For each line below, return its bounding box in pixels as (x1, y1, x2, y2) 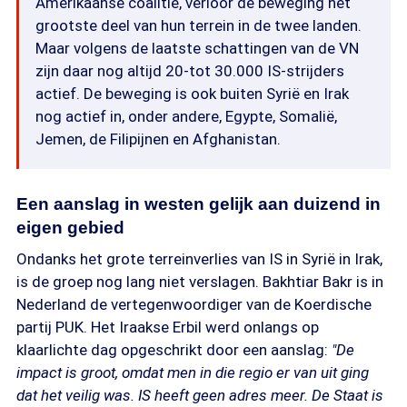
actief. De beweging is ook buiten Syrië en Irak (35, 84, 349, 103)
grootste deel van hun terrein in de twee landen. (35, 16, 362, 35)
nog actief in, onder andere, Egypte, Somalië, (35, 107, 337, 125)
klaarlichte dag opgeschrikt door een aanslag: (16, 341, 332, 359)
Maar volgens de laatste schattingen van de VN (35, 39, 359, 57)
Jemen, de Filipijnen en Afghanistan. (35, 130, 281, 148)
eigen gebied (16, 218, 124, 237)
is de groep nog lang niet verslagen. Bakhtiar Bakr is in (16, 273, 383, 291)
